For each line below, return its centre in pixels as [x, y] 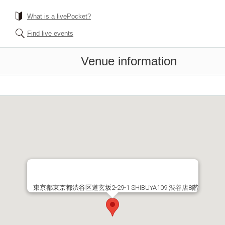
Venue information [129, 61]
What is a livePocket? [59, 16]
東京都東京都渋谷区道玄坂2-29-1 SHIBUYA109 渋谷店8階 [116, 188]
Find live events [50, 33]
